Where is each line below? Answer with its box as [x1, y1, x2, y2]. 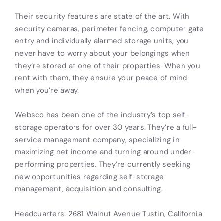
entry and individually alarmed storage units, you [15, 36, 189, 46]
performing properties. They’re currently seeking [15, 159, 190, 169]
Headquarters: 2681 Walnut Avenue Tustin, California [15, 209, 202, 219]
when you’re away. [15, 85, 79, 95]
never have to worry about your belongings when [15, 48, 190, 58]
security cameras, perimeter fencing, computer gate [15, 24, 204, 34]
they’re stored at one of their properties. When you [15, 61, 200, 71]
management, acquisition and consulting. [15, 184, 163, 194]
